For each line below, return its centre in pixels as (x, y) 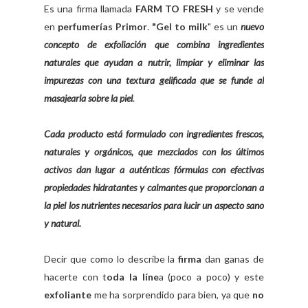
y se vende (239, 9)
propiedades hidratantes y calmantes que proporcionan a (154, 188)
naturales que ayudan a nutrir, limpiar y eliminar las (154, 63)
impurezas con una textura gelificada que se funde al (154, 80)
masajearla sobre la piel (88, 98)
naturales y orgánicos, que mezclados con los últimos (154, 152)
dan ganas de (233, 259)
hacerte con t (76, 277)
